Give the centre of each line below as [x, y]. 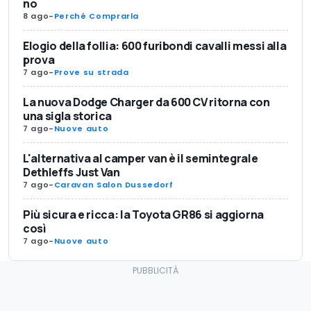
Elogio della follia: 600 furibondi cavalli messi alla [155, 45]
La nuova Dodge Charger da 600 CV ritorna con [146, 102]
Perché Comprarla [96, 16]
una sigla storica [68, 116]
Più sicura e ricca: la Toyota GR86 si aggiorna [143, 214]
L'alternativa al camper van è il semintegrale [141, 158]
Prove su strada [91, 72]
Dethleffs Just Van [72, 172]
